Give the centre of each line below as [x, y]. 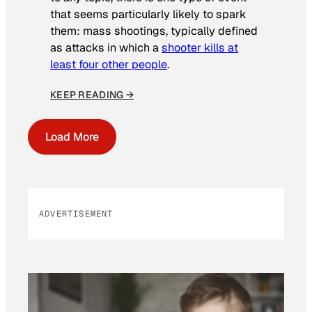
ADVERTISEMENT [76, 214]
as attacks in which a [106, 47]
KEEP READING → [92, 95]
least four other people [109, 64]
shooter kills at [200, 47]
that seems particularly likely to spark [148, 14]
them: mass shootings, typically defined [154, 31]
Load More [72, 137]
